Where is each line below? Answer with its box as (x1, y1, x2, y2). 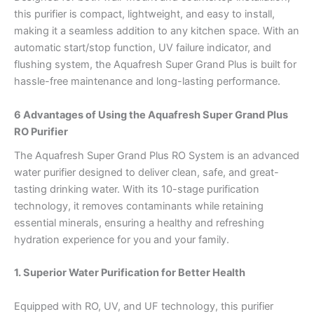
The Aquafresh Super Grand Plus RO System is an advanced (14, 149, 299, 162)
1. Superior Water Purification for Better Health (14, 266, 245, 280)
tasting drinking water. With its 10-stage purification (14, 182, 259, 196)
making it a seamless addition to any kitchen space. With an (14, 25, 299, 38)
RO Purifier (14, 125, 68, 138)
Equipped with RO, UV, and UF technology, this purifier (14, 299, 273, 313)
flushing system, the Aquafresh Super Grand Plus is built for (14, 58, 296, 71)
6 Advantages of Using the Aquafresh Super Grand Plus (14, 108, 288, 121)
